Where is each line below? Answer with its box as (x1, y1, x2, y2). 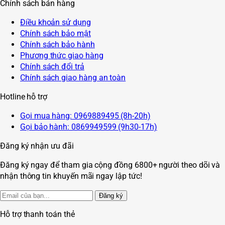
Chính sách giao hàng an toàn (20, 73, 126, 83)
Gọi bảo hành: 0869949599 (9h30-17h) (20, 122, 157, 132)
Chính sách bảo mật (20, 29, 91, 39)
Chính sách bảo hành (20, 40, 95, 50)
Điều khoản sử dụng (20, 18, 91, 28)
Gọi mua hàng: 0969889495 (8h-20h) (20, 111, 151, 121)
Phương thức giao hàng (20, 51, 103, 61)
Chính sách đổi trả (20, 62, 84, 72)
